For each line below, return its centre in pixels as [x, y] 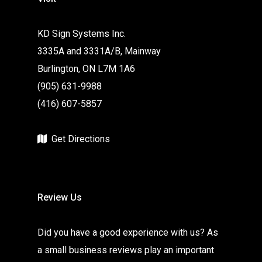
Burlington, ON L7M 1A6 [86, 69]
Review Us [60, 197]
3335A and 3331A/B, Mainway [99, 51]
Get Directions [81, 139]
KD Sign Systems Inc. [82, 34]
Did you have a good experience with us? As [128, 232]
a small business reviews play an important [126, 250]
